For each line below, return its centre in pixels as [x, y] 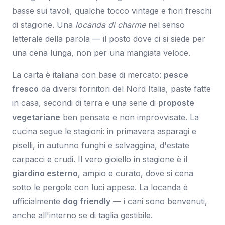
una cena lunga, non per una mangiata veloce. [101, 52]
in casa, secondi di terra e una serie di [85, 103]
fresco [25, 89]
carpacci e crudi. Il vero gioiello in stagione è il [100, 159]
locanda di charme [110, 24]
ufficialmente [37, 201]
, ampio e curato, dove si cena [136, 173]
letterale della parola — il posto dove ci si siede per [109, 38]
